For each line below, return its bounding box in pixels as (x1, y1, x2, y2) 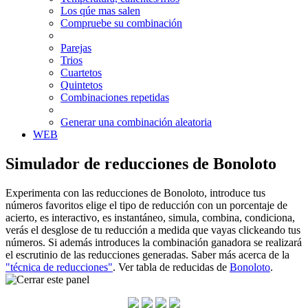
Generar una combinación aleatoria (60, 115, 212, 128)
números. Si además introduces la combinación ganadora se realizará (5, 236, 302, 248)
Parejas (60, 41, 91, 54)
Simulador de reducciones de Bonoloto (5, 154, 276, 173)
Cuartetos (60, 66, 102, 78)
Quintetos (60, 78, 102, 91)
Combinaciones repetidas (60, 91, 169, 103)
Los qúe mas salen (60, 4, 140, 16)
